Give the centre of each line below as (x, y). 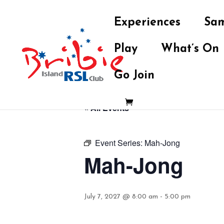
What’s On (190, 49)
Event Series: (120, 143)
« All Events (106, 108)
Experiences (147, 23)
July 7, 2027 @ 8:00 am (121, 197)
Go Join (134, 76)
